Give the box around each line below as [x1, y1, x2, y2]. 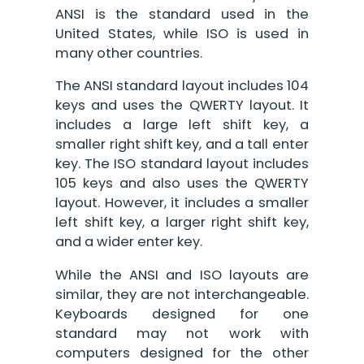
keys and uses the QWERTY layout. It [55, 96, 309, 115]
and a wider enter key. [55, 232, 203, 252]
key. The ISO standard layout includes [55, 154, 309, 174]
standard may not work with [55, 323, 309, 343]
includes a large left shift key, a [55, 115, 309, 135]
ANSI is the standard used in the [55, 4, 309, 24]
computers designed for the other [55, 343, 309, 362]
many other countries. [55, 43, 203, 63]
